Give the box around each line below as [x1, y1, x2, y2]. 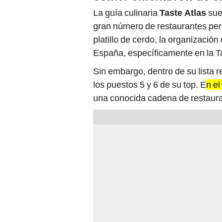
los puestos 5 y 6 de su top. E [93, 79, 206, 90]
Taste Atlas [160, 7, 208, 18]
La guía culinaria [93, 7, 160, 18]
